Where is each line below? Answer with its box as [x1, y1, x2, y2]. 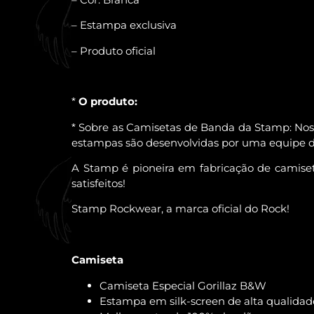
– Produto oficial [71, 43, 156, 57]
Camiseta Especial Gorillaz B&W [100, 278, 266, 292]
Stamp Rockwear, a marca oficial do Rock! [71, 202, 289, 216]
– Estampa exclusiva [71, 18, 177, 32]
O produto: [78, 95, 137, 109]
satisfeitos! [71, 177, 125, 191]
